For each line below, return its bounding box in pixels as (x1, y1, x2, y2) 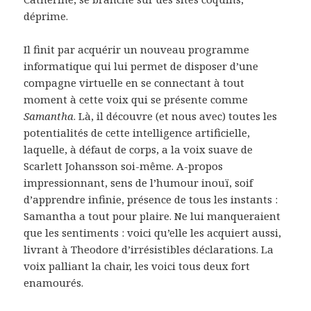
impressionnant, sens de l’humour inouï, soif (24, 176, 253, 190)
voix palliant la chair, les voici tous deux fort (24, 259, 251, 274)
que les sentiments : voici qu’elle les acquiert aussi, (24, 226, 282, 240)
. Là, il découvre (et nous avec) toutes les (74, 109, 278, 124)
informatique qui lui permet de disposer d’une (24, 59, 259, 74)
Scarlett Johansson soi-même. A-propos (24, 159, 224, 174)
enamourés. (24, 276, 84, 290)
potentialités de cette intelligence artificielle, (24, 126, 251, 140)
